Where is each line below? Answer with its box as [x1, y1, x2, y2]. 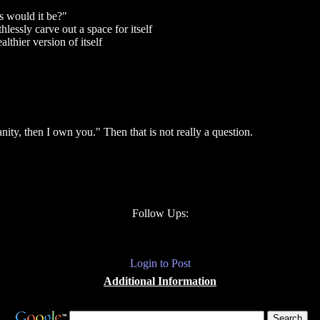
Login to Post [129, 257, 191, 269]
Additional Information [104, 275, 216, 287]
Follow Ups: [131, 207, 189, 219]
